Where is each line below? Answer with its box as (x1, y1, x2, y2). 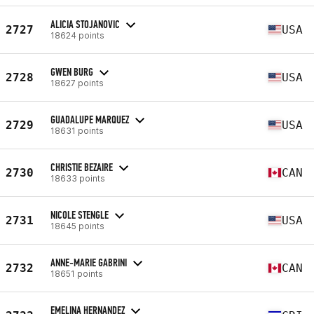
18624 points (50, 29, 104, 41)
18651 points (50, 268, 103, 279)
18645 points (50, 220, 104, 231)
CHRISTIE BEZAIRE (50, 160, 113, 174)
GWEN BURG (50, 64, 93, 78)
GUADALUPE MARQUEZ (50, 112, 129, 126)
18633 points (50, 172, 105, 184)
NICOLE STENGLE (50, 207, 109, 221)
